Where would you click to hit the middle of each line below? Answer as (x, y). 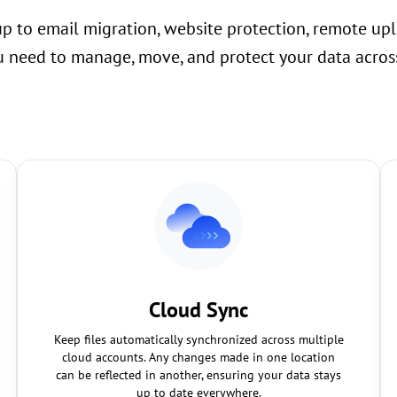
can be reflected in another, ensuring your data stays (198, 375)
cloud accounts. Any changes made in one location (198, 357)
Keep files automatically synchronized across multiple (198, 339)
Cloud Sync (198, 310)
